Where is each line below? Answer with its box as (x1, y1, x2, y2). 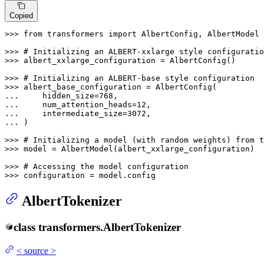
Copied (9, 11, 33, 20)
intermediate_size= (24, 108, 127, 118)
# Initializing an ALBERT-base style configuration (24, 73, 255, 82)
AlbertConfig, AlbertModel (137, 29, 259, 38)
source (24, 246, 48, 256)
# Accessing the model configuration (24, 161, 189, 171)
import (108, 29, 137, 38)
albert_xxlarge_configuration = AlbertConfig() (24, 55, 236, 65)
